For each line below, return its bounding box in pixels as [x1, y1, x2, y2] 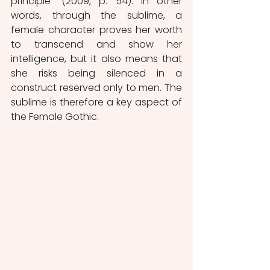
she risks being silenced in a [11, 66, 182, 81]
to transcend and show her [11, 37, 182, 52]
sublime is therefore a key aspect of [11, 95, 182, 110]
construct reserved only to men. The [11, 81, 182, 95]
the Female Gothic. [11, 110, 99, 124]
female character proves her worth [11, 23, 182, 37]
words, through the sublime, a [11, 8, 182, 23]
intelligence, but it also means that [11, 52, 182, 66]
